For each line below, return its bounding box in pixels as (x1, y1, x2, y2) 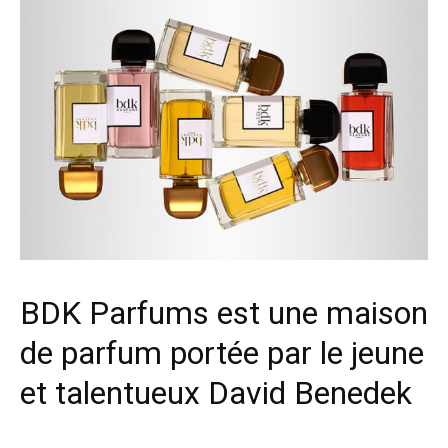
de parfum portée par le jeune (20, 333, 424, 372)
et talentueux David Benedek (20, 373, 412, 412)
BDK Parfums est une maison (20, 293, 428, 332)
